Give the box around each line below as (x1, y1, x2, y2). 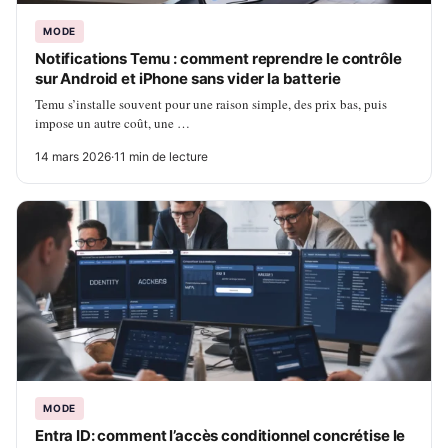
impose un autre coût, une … (35, 113, 190, 132)
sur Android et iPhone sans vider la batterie (35, 68, 341, 88)
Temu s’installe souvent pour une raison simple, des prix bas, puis (35, 94, 387, 113)
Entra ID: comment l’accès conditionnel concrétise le (35, 425, 406, 445)
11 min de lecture (114, 148, 208, 164)
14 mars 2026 (35, 148, 111, 164)
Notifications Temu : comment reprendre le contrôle (35, 48, 402, 68)
